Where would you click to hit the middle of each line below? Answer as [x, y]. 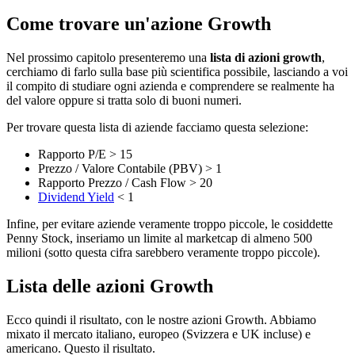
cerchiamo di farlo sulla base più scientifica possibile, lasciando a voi [177, 71]
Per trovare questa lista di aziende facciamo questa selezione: [157, 127]
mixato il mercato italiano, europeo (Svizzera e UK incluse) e [158, 334]
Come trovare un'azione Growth [139, 23]
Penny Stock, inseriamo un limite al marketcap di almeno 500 [159, 238]
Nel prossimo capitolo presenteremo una [108, 57]
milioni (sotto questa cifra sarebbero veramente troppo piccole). [163, 252]
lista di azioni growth [266, 57]
